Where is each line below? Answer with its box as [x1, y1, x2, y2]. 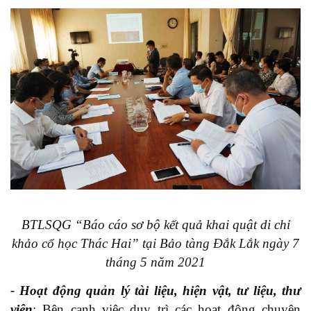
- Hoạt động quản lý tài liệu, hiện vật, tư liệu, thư [10, 283, 301, 298]
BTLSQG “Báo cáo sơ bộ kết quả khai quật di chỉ [21, 217, 290, 232]
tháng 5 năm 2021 [106, 254, 205, 269]
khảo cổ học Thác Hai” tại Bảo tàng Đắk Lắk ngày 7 [12, 235, 299, 251]
